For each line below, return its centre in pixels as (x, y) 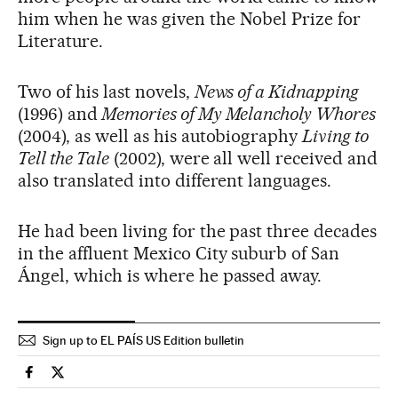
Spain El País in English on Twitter (161, 379)
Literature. (60, 41)
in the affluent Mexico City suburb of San (179, 254)
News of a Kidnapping (277, 92)
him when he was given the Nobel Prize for (190, 19)
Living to (336, 136)
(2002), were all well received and (243, 159)
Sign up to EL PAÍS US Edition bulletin (143, 341)
